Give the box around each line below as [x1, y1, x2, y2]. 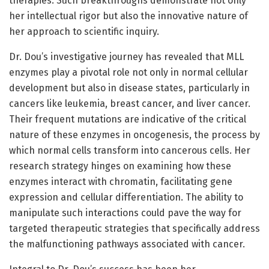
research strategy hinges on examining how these [9, 160, 231, 172]
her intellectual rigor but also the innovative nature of [9, 10, 248, 22]
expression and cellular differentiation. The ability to [9, 192, 243, 204]
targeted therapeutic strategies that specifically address [9, 223, 260, 235]
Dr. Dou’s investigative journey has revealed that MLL [9, 51, 244, 63]
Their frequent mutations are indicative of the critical [9, 113, 246, 125]
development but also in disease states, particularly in [9, 82, 250, 94]
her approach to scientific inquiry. [9, 26, 159, 38]
